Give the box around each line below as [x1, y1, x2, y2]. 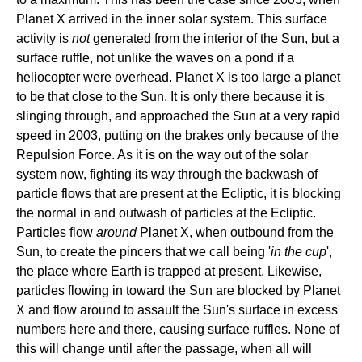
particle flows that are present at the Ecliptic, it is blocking [16, 187, 341, 200]
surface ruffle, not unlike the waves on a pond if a [16, 51, 294, 65]
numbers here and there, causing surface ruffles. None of [16, 322, 339, 336]
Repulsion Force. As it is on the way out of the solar [16, 148, 308, 162]
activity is [16, 32, 72, 45]
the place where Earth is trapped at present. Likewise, [16, 264, 322, 278]
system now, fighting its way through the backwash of [16, 167, 318, 181]
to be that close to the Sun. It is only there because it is [16, 90, 325, 103]
